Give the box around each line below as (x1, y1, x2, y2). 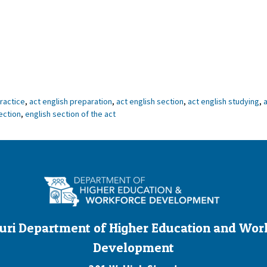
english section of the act (25, 108, 116, 120)
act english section (116, 96, 184, 107)
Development (93, 239, 174, 255)
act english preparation (29, 96, 112, 107)
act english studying (188, 96, 259, 107)
